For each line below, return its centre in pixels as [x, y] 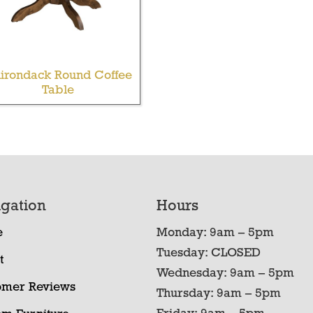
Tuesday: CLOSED [209, 253]
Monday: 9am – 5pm [215, 233]
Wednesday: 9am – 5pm [225, 273]
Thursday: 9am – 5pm [219, 293]
